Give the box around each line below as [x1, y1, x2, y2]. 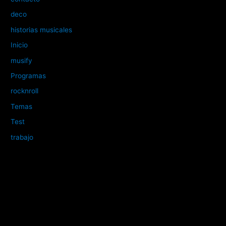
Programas [11, 72, 46, 80]
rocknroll [11, 87, 39, 95]
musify [11, 56, 33, 65]
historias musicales [11, 25, 73, 34]
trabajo [11, 133, 34, 141]
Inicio [11, 41, 28, 49]
